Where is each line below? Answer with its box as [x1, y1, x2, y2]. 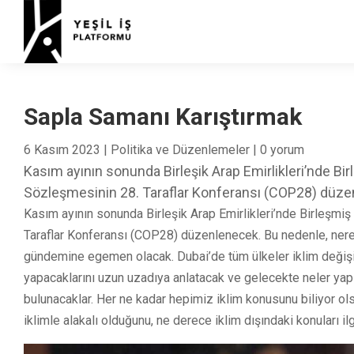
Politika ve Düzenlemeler [111, 141, 250, 157]
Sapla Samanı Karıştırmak [24, 102, 302, 130]
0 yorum [260, 141, 304, 157]
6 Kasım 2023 [24, 141, 100, 157]
